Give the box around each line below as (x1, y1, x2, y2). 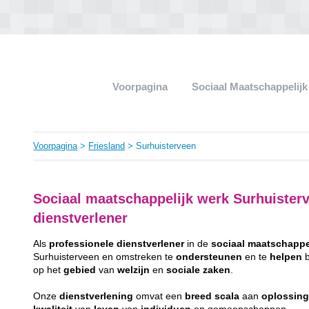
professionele (49, 238, 114, 249)
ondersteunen (176, 251, 243, 262)
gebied (63, 264, 97, 275)
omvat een (133, 290, 186, 301)
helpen (270, 251, 303, 262)
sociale (166, 264, 201, 275)
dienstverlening (59, 290, 134, 301)
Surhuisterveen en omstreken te (33, 251, 177, 262)
